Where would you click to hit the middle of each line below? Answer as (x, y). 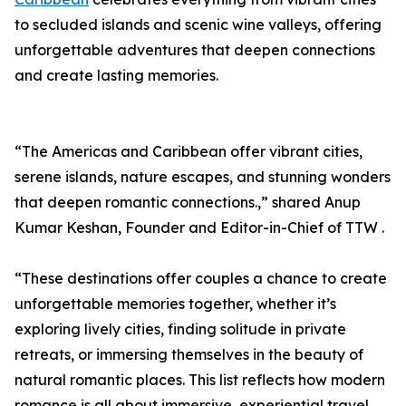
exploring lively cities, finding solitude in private (180, 329)
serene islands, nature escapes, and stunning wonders (203, 177)
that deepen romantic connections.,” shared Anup (188, 203)
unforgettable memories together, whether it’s (175, 304)
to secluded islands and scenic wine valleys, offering (198, 25)
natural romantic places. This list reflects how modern (200, 380)
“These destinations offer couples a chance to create (201, 279)
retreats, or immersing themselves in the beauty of (189, 355)
